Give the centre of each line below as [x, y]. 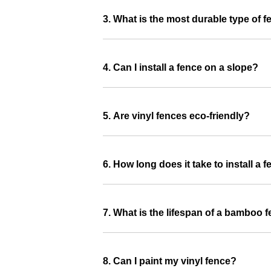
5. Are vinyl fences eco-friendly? [176, 116]
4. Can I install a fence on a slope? [181, 68]
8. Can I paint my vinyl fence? [170, 261]
